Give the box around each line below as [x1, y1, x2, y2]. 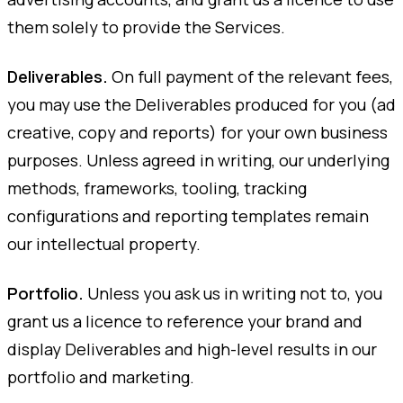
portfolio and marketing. [7, 365, 194, 388]
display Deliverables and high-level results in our [7, 337, 377, 360]
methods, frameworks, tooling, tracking [7, 176, 307, 199]
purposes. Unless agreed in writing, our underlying [7, 148, 390, 171]
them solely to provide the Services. [7, 15, 285, 38]
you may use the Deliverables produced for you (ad [7, 93, 396, 115]
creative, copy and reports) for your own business [7, 121, 388, 143]
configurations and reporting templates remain [7, 204, 369, 227]
